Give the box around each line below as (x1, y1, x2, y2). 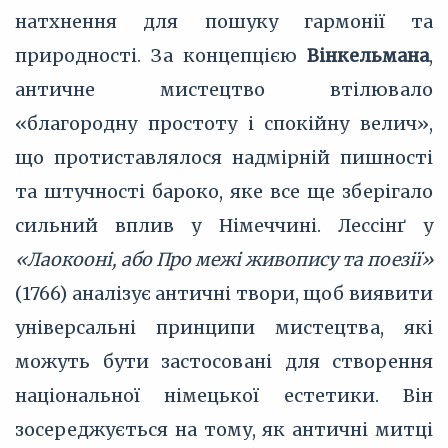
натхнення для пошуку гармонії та (15, 10, 433, 33)
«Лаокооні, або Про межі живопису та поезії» (15, 248, 433, 271)
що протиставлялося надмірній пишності (15, 146, 433, 169)
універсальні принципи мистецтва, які (15, 316, 433, 339)
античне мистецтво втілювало (15, 78, 433, 101)
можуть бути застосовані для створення (15, 350, 433, 373)
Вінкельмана (307, 44, 429, 67)
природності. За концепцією (15, 44, 307, 67)
